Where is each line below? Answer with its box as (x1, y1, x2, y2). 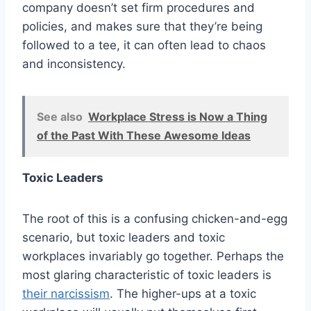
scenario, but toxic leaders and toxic (22, 230, 225, 245)
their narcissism (22, 287, 110, 301)
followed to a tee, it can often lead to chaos (22, 38, 266, 53)
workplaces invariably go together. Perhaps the (22, 249, 284, 264)
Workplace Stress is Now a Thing (88, 110, 267, 124)
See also (37, 110, 83, 124)
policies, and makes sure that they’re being (22, 19, 262, 34)
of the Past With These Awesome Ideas (37, 128, 251, 143)
